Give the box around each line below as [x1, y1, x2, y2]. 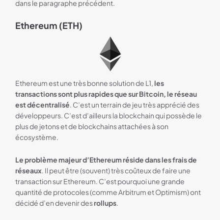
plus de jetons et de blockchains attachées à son [15, 121, 169, 131]
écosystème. [15, 132, 59, 141]
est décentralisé [15, 100, 70, 109]
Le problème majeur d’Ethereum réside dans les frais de [15, 155, 197, 164]
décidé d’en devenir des [15, 198, 94, 207]
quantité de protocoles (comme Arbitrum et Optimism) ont [15, 187, 201, 196]
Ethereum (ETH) [15, 19, 83, 31]
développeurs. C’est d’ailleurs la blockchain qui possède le [15, 110, 202, 120]
